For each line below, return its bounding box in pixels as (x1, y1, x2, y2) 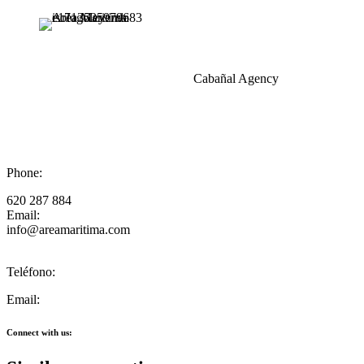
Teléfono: (6, 264, 55, 279)
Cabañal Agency (193, 71, 279, 85)
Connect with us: (6, 327, 72, 337)
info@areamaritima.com (6, 222, 130, 236)
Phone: (6, 165, 42, 180)
